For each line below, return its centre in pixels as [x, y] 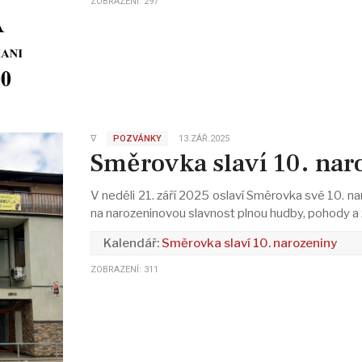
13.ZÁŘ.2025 [204, 138]
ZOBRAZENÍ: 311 [124, 270]
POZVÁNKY [137, 138]
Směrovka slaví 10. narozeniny [249, 244]
